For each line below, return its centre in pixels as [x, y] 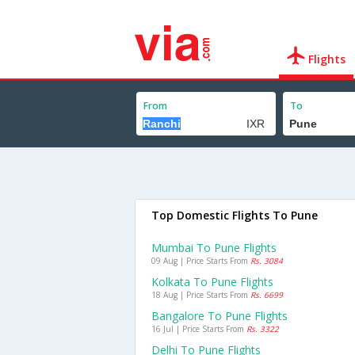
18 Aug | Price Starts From [201, 295]
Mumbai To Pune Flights [214, 248]
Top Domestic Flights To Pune [235, 215]
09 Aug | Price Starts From [201, 261]
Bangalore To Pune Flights [219, 316]
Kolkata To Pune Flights [212, 282]
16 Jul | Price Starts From [199, 329]
